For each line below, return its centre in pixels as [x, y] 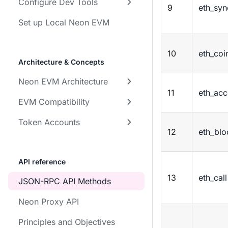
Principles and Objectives [67, 222]
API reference [42, 162]
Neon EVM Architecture [63, 81]
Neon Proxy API [49, 202]
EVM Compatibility [54, 102]
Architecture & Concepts [61, 62]
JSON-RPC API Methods [65, 181]
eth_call [213, 178]
